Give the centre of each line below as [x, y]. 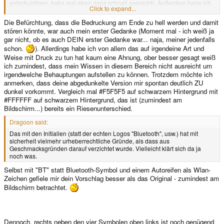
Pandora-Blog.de [177, 18]
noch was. [23, 156]
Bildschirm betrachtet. [37, 187]
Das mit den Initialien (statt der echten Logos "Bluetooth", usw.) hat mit [104, 133]
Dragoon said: [29, 122]
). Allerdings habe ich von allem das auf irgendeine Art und [119, 48]
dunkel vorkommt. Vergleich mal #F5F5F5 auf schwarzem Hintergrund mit [111, 91]
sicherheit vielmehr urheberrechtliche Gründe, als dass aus [89, 141]
